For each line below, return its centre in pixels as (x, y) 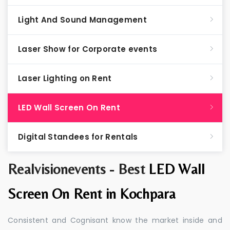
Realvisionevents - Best (78, 169)
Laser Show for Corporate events (88, 49)
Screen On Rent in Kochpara (92, 194)
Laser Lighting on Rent (65, 78)
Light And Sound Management (82, 20)
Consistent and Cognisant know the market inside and (115, 220)
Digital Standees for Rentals (78, 137)
